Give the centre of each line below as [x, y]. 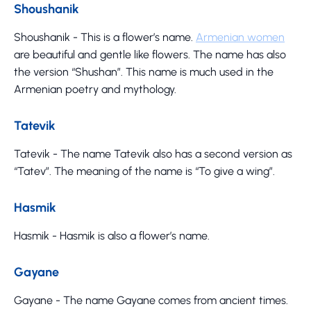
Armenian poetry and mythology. [95, 89]
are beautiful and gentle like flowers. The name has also [150, 54]
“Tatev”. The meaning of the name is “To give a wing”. [144, 171]
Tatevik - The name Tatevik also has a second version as [153, 153]
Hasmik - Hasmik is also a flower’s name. [112, 235]
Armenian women [240, 37]
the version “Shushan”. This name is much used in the [144, 72]
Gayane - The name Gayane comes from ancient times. [151, 300]
